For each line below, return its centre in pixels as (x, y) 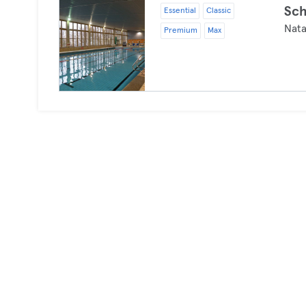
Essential (180, 11)
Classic (218, 11)
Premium (180, 31)
